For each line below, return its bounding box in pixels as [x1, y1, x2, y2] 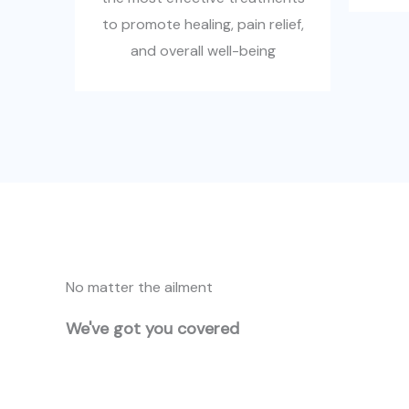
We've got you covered [66, 318, 239, 340]
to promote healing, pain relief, [101, 15, 304, 34]
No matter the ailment [66, 278, 213, 297]
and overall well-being [130, 41, 276, 60]
